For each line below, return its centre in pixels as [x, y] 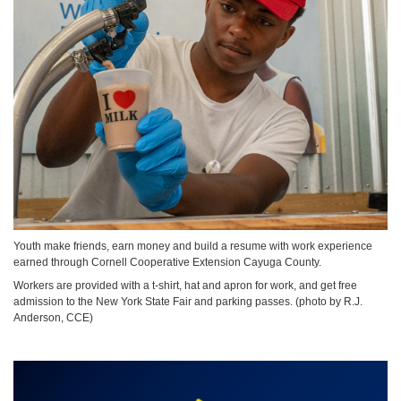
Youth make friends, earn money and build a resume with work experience [193, 246]
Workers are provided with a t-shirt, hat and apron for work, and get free [185, 286]
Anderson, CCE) [53, 318]
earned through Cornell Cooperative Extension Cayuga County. [169, 262]
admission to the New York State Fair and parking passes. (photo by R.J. [188, 302]
